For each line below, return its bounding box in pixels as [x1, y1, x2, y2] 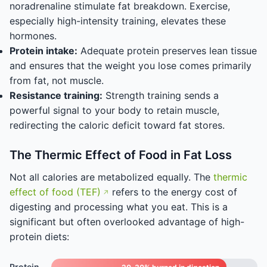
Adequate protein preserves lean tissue [77, 45, 257, 57]
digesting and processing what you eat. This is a [10, 201, 228, 213]
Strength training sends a [103, 89, 219, 101]
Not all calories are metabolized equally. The [10, 171, 213, 183]
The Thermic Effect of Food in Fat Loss [10, 148, 232, 162]
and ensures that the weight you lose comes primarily [10, 60, 252, 72]
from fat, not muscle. [10, 74, 104, 86]
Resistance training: [10, 89, 103, 101]
